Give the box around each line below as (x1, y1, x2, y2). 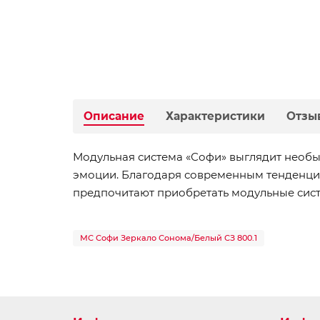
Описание (84, 109, 144, 123)
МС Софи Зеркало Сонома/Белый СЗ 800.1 (80, 233, 257, 243)
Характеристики (166, 109, 265, 123)
